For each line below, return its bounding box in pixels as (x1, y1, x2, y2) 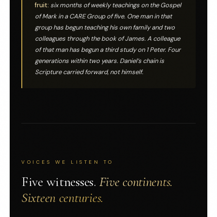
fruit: (35, 1, 49, 10)
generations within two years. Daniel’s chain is (35, 57, 164, 65)
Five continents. (99, 173, 173, 190)
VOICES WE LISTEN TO (21, 159, 114, 166)
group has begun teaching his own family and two (35, 23, 175, 32)
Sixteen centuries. (21, 189, 104, 206)
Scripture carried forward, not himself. (35, 68, 143, 77)
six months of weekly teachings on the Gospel (49, 1, 181, 10)
